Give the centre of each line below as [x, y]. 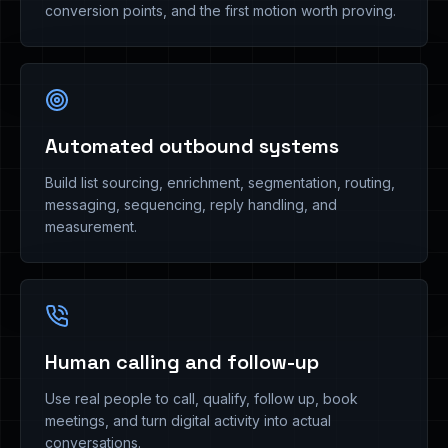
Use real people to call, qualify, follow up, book [201, 398]
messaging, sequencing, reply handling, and [191, 204]
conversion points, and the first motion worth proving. [220, 10]
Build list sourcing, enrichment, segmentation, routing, [220, 182]
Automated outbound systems [192, 146]
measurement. [91, 226]
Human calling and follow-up [182, 362]
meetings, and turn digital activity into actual [188, 420]
